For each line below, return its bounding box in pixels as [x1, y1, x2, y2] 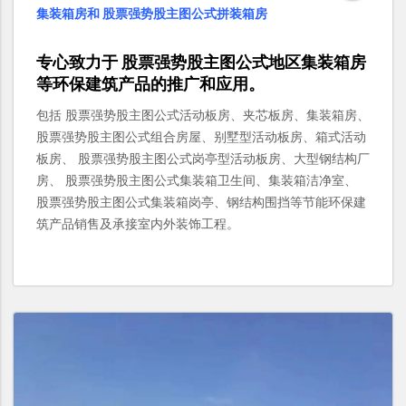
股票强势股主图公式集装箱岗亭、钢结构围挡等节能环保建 [36, 197, 366, 210]
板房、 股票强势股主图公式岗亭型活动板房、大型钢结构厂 [36, 153, 370, 167]
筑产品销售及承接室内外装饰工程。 [36, 218, 239, 232]
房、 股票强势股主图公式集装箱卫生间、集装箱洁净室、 [36, 175, 357, 188]
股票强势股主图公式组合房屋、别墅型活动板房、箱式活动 [36, 131, 366, 145]
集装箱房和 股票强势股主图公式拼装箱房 [36, 8, 267, 22]
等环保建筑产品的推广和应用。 [36, 77, 265, 94]
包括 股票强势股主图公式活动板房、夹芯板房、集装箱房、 [36, 110, 370, 123]
